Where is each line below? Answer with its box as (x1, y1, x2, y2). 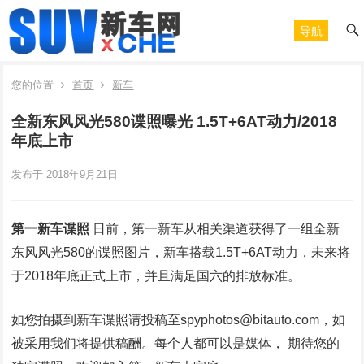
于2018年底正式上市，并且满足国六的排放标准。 (11, 269, 301, 283)
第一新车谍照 (11, 222, 93, 236)
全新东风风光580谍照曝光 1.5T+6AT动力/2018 (11, 113, 338, 130)
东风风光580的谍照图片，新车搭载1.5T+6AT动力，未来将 (11, 245, 351, 259)
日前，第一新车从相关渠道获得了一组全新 (93, 222, 340, 236)
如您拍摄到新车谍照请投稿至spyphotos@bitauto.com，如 (11, 313, 346, 327)
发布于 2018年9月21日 (11, 168, 119, 180)
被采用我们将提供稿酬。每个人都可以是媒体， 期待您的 (11, 336, 340, 350)
